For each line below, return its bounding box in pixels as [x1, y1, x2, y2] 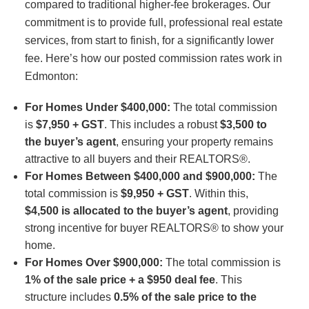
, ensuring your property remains [115, 136, 273, 148]
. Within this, [188, 188, 248, 200]
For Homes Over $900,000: [24, 257, 163, 269]
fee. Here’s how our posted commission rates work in [24, 52, 282, 65]
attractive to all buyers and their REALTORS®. [24, 153, 250, 166]
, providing [227, 205, 279, 217]
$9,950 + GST [120, 188, 189, 200]
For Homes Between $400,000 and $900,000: [24, 170, 255, 183]
